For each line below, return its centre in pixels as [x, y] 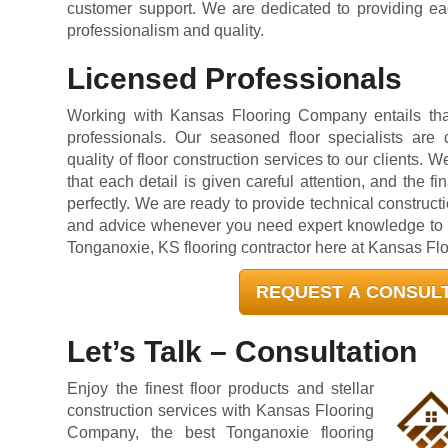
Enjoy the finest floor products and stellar [220, 388]
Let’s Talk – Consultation [242, 351]
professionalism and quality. [166, 30]
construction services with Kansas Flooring [220, 410]
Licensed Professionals [235, 78]
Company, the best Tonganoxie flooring [220, 432]
